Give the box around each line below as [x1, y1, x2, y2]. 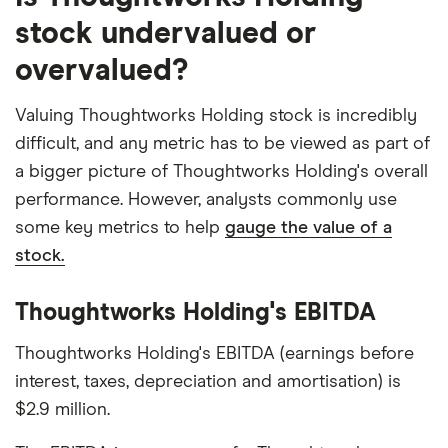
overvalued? [15, 55, 188, 86]
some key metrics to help [15, 218, 225, 237]
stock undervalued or [15, 18, 316, 49]
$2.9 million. [15, 400, 110, 419]
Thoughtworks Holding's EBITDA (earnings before [15, 344, 414, 363]
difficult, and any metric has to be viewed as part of [15, 134, 430, 153]
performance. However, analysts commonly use [15, 190, 397, 209]
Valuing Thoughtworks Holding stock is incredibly [15, 106, 417, 125]
